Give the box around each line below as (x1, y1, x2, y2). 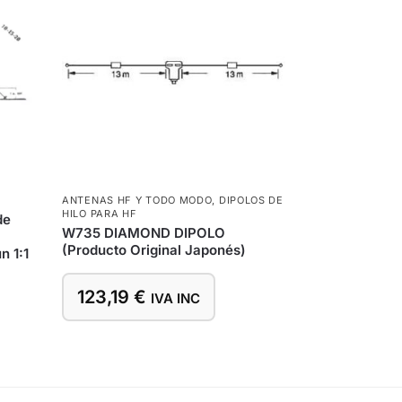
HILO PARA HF (62, 206, 137, 220)
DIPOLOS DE (218, 193, 284, 206)
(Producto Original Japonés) (62, 240, 247, 258)
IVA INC (151, 289, 201, 307)
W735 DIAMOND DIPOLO (62, 223, 226, 241)
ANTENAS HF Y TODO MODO (62, 193, 213, 206)
